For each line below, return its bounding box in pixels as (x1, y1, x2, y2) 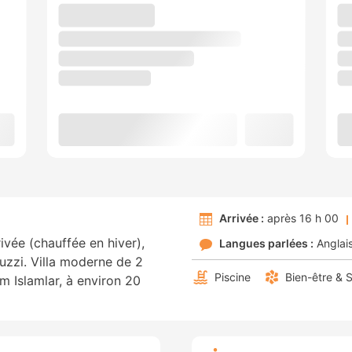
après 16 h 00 (264, 211, 339, 225)
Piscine (214, 270, 251, 284)
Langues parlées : (219, 236, 313, 251)
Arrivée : (219, 211, 264, 225)
